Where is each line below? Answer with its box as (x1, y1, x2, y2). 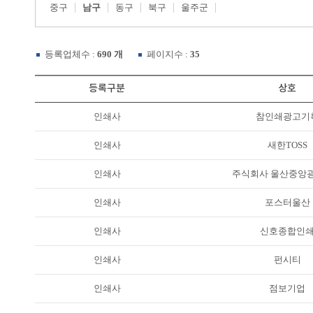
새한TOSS (267, 140, 307, 150)
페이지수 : (147, 49, 190, 59)
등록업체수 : (45, 49, 97, 59)
